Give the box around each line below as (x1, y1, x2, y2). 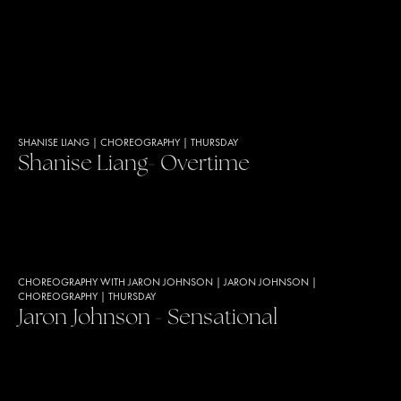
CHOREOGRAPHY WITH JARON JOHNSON (18, 277, 213, 288)
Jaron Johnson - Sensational (18, 307, 277, 329)
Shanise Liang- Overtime (18, 153, 250, 175)
